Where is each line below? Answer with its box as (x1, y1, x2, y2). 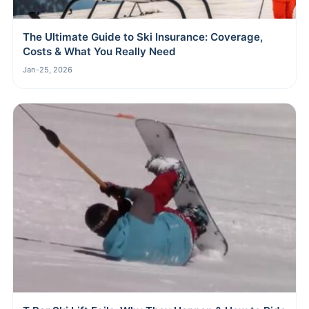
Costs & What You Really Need (23, 44, 176, 58)
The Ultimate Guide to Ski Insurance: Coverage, (23, 30, 263, 43)
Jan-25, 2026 (23, 64, 72, 74)
